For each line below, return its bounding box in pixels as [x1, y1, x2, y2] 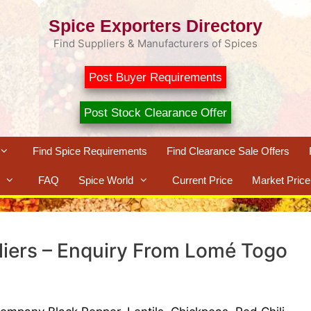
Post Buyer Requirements [89, 71, 222, 84]
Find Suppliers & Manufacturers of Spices [53, 37, 258, 50]
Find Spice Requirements [33, 144, 147, 157]
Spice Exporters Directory [49, 16, 262, 35]
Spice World [78, 174, 133, 186]
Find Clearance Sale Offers [167, 144, 289, 157]
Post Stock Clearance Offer [84, 106, 227, 119]
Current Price [172, 174, 233, 186]
